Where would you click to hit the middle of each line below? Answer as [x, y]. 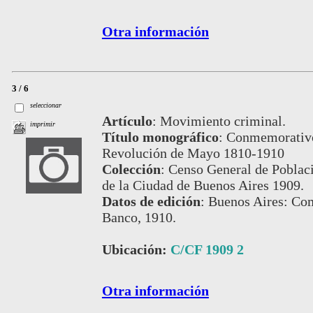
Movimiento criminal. [223, 121]
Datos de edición [151, 202]
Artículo [127, 121]
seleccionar [46, 105]
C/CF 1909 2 [207, 250]
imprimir [43, 124]
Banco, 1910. [139, 218]
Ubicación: [136, 250]
